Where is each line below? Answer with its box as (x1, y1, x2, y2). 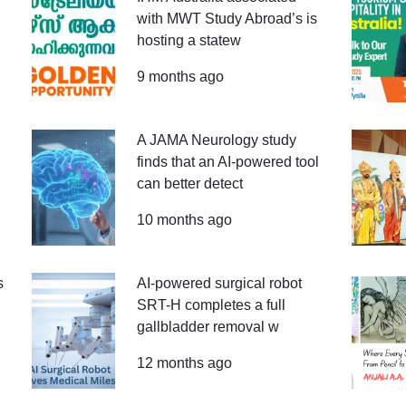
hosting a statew (136, 33, 241, 48)
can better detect (136, 176, 243, 191)
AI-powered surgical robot (136, 275, 302, 291)
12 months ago (136, 355, 232, 371)
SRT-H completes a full (136, 297, 285, 313)
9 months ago (136, 69, 224, 84)
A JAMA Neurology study (136, 132, 296, 148)
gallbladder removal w (136, 319, 279, 334)
